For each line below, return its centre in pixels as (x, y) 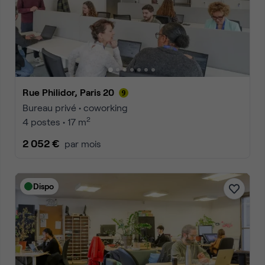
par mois (83, 143)
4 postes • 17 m (54, 122)
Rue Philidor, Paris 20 (72, 92)
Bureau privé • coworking (75, 107)
